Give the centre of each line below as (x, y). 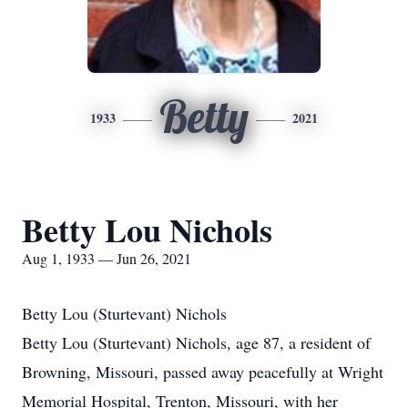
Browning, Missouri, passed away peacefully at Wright (203, 372)
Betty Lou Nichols (147, 229)
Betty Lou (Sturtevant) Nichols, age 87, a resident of (196, 342)
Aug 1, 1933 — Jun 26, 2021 (107, 258)
